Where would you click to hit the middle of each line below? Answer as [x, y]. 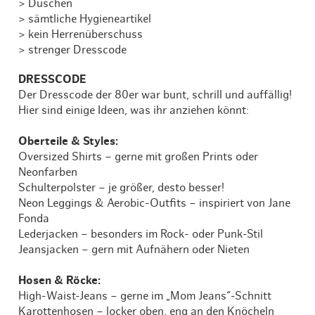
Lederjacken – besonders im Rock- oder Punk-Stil [141, 234]
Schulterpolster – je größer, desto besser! [122, 188]
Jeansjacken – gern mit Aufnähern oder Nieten [134, 250]
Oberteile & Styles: [69, 142]
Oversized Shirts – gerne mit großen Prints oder [139, 157]
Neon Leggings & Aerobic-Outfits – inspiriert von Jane [155, 204]
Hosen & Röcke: [60, 281]
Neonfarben [48, 173]
